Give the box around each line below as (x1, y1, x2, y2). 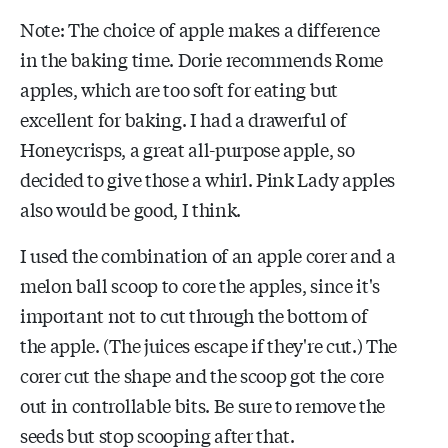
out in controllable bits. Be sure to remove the (20, 391, 385, 418)
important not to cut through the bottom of (20, 301, 368, 328)
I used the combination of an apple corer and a (20, 241, 396, 268)
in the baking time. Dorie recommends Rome (20, 45, 383, 72)
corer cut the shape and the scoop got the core (20, 361, 384, 388)
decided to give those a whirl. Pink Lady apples (20, 165, 395, 192)
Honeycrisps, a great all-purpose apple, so (20, 135, 355, 162)
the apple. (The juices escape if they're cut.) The (20, 331, 397, 358)
